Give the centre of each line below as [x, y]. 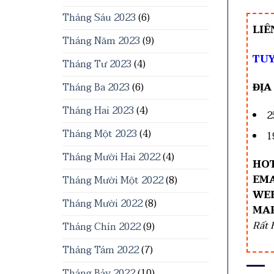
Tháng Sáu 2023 [99, 18]
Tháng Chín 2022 [102, 227]
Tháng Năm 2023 [101, 41]
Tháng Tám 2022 [101, 250]
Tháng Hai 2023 [98, 111]
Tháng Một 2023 [100, 134]
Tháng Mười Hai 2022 [111, 157]
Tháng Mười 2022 [102, 204]
